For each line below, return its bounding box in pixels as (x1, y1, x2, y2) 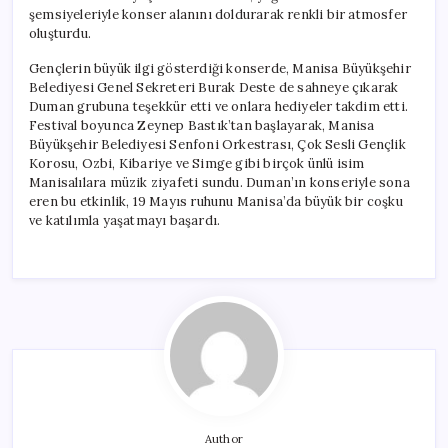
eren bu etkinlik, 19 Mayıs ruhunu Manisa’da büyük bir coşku (29, 192, 403, 210)
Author (204, 431, 244, 446)
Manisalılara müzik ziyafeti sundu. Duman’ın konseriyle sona (29, 173, 410, 191)
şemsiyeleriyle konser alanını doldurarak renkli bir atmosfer (29, 5, 408, 23)
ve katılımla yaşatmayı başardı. (29, 211, 221, 229)
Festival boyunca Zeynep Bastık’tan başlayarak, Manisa (29, 116, 375, 134)
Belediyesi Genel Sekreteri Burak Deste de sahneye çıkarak (29, 78, 399, 96)
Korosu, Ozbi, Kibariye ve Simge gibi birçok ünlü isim (29, 154, 365, 172)
